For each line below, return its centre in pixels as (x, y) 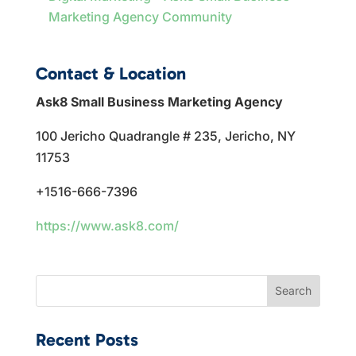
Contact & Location (110, 73)
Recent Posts (87, 339)
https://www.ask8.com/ (107, 225)
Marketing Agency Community (140, 16)
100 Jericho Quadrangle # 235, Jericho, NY (165, 135)
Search (294, 291)
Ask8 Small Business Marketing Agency (159, 101)
